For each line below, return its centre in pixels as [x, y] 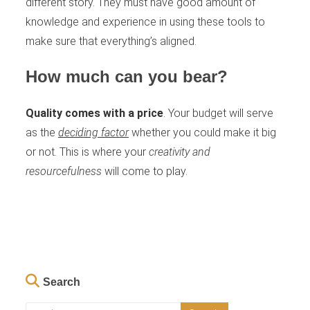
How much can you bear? [126, 77]
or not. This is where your [87, 152]
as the [42, 133]
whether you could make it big [202, 133]
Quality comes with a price [94, 113]
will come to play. [144, 172]
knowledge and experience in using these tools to [145, 22]
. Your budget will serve [218, 113]
